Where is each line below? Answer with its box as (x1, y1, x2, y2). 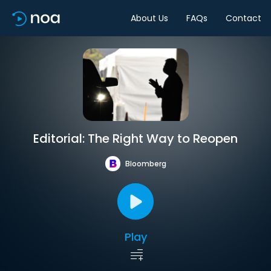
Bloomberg (125, 158, 166, 169)
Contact (226, 11, 261, 24)
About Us (131, 11, 168, 24)
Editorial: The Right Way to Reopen (33, 130, 238, 147)
